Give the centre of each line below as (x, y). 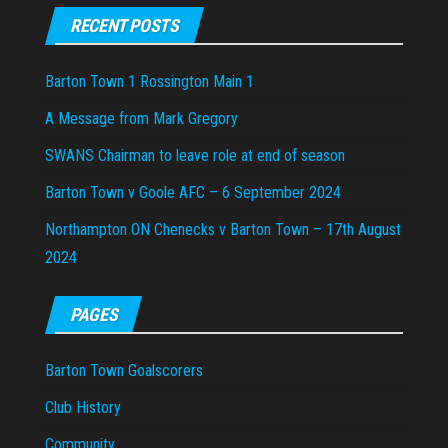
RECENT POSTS (124, 25)
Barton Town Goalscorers (124, 370)
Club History (83, 407)
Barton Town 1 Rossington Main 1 (149, 81)
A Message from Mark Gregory (141, 118)
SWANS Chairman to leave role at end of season (195, 155)
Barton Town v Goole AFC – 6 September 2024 (193, 192)
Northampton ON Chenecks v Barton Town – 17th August (223, 229)
